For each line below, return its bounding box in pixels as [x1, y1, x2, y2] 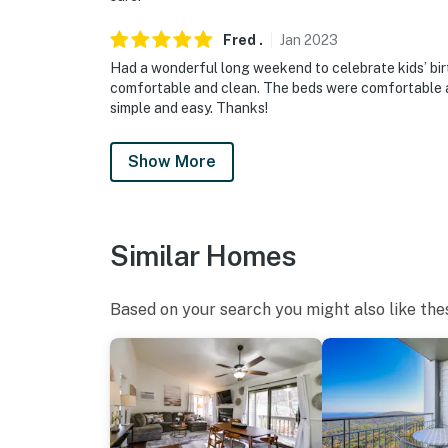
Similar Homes [110, 239, 297, 273]
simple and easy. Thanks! [110, 100, 268, 117]
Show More [128, 152, 216, 172]
